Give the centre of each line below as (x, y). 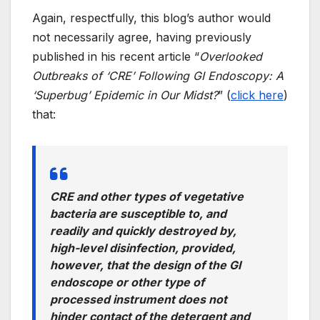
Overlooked (231, 57)
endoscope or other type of (127, 282)
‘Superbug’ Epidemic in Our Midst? (125, 95)
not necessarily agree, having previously (142, 37)
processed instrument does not (139, 300)
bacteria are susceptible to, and (138, 214)
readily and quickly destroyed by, (143, 231)
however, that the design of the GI (145, 265)
